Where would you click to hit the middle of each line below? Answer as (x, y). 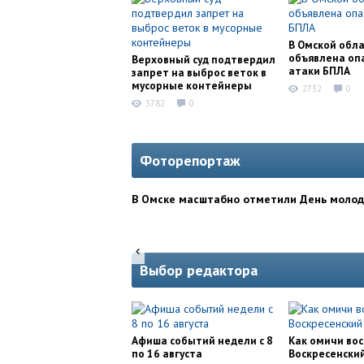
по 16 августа (167, 354)
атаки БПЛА (319, 71)
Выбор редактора (199, 271)
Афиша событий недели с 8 (202, 341)
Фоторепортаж (190, 161)
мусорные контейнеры (192, 85)
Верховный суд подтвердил (204, 59)
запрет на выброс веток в (199, 72)
